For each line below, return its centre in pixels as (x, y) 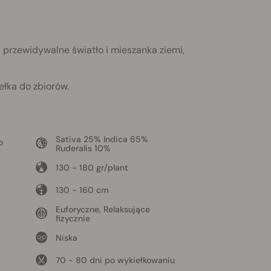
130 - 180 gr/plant (92, 168)
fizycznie (73, 219)
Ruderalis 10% (83, 149)
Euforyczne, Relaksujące (103, 210)
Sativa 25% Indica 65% (102, 139)
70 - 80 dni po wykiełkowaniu (115, 260)
